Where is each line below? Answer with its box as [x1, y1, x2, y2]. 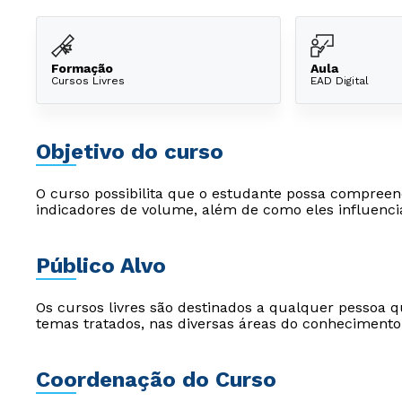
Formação [51, 60, 113, 75]
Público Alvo [36, 253, 166, 278]
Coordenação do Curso [36, 367, 276, 392]
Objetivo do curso [36, 139, 223, 164]
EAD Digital [310, 74, 369, 87]
